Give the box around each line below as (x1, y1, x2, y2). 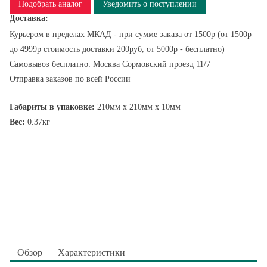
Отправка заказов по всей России (10, 74, 131, 83)
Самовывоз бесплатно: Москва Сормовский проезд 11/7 (10, 60, 210, 69)
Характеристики (58, 247, 125, 257)
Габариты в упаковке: (10, 103, 95, 111)
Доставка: (10, 14, 48, 23)
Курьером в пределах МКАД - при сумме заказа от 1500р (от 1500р (10, 30, 252, 39)
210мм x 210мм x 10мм (95, 103, 181, 111)
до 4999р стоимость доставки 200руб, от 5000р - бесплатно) (10, 45, 225, 54)
